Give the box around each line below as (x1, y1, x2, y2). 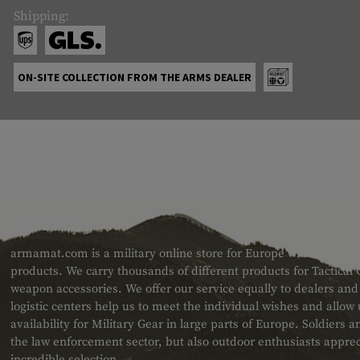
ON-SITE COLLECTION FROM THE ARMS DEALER (17, 70, 252, 85)
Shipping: (13, 8, 69, 25)
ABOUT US (10, 215, 83, 235)
